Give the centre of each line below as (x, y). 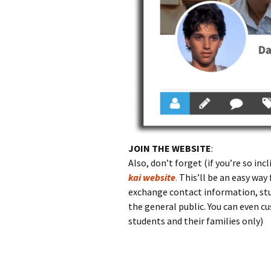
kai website (152, 177)
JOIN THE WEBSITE (170, 148)
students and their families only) (196, 220)
